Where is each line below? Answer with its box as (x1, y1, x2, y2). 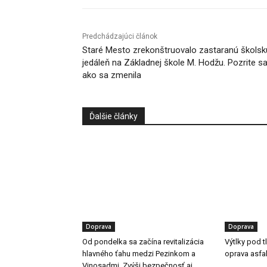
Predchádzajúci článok (82, 32, 157, 41)
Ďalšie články (89, 111, 138, 122)
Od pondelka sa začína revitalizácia (82, 237, 204, 247)
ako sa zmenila (82, 70, 141, 81)
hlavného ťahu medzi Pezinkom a (82, 249, 195, 259)
